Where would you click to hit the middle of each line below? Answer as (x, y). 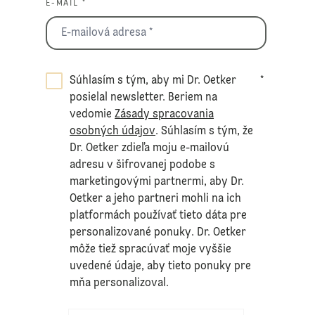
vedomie (92, 114)
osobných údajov (113, 131)
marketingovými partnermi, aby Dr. (157, 182)
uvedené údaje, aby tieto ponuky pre (161, 266)
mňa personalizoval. (120, 283)
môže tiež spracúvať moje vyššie (151, 249)
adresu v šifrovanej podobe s (143, 165)
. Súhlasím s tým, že (205, 131)
